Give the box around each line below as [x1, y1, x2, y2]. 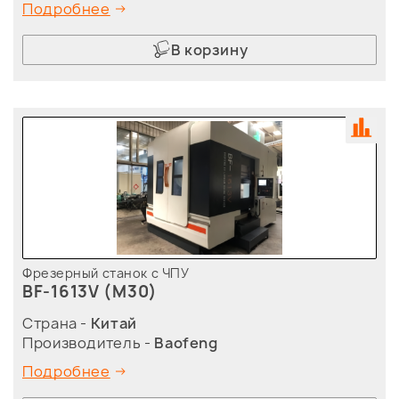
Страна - [22, 313, 91, 334]
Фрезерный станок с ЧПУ [22, 265, 190, 282]
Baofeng [154, 333, 218, 354]
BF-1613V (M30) [22, 281, 159, 304]
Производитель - [22, 333, 155, 354]
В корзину [170, 40, 248, 61]
